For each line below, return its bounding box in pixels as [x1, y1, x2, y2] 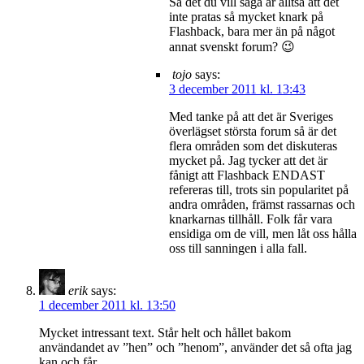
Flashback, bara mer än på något [169, 24, 335, 38]
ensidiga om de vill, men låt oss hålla [169, 226, 357, 240]
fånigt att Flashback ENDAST [169, 167, 325, 182]
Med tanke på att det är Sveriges [169, 109, 333, 123]
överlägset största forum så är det [169, 123, 336, 138]
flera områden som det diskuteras [169, 138, 337, 153]
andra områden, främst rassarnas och [169, 197, 355, 211]
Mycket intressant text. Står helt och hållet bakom [39, 325, 291, 340]
